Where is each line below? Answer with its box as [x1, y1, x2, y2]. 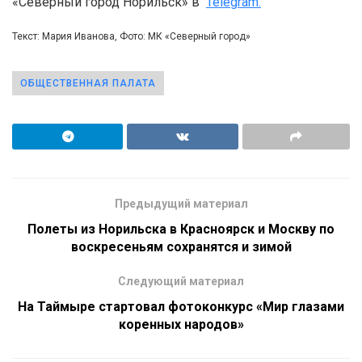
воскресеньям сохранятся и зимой [70, 238, 292, 255]
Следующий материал [118, 274, 244, 288]
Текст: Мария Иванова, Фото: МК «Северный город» [12, 30, 250, 42]
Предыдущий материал [114, 196, 248, 210]
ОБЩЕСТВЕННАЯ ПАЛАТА [20, 77, 156, 89]
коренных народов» [118, 316, 244, 332]
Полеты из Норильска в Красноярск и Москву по [27, 221, 335, 237]
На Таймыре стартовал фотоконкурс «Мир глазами [18, 298, 344, 314]
